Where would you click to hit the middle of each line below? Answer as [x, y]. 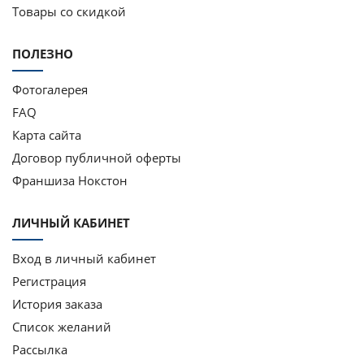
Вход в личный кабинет [84, 258]
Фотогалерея [50, 89]
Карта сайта [47, 134]
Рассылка [40, 349]
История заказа [57, 303]
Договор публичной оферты [97, 157]
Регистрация [49, 281]
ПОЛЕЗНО [43, 53]
